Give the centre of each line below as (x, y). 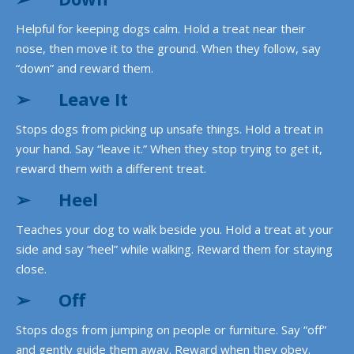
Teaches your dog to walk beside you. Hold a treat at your (175, 229)
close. (31, 269)
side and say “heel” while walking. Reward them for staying (174, 249)
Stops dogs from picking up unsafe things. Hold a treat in (169, 129)
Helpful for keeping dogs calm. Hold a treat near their (161, 28)
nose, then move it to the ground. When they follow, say (168, 48)
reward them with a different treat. (111, 168)
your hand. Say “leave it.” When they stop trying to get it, (169, 149)
